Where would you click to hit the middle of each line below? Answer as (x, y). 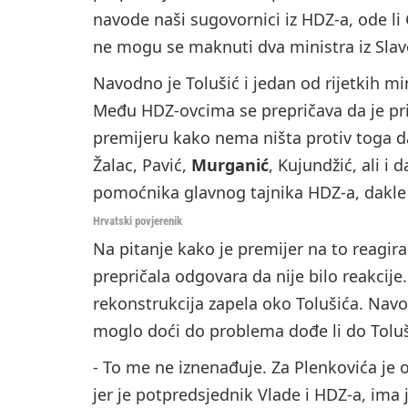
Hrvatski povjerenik (138, 221)
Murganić (230, 165)
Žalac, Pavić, (142, 165)
